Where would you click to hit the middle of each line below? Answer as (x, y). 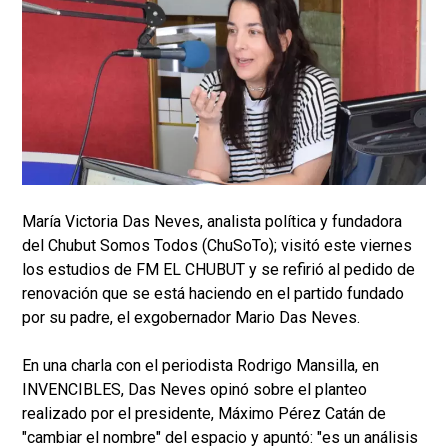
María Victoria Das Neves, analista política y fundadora (212, 222)
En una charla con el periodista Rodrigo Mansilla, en (200, 366)
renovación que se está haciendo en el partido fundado (213, 294)
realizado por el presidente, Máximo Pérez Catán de (204, 414)
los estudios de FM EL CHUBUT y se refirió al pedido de (218, 270)
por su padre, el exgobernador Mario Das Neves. (191, 318)
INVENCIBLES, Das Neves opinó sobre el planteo (194, 390)
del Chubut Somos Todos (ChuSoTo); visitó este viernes (217, 246)
